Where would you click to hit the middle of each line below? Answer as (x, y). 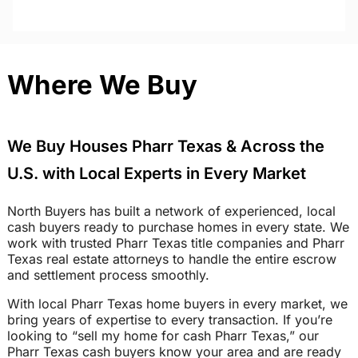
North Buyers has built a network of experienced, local (171, 211)
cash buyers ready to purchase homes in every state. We (178, 227)
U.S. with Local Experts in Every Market (156, 174)
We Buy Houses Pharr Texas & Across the (165, 147)
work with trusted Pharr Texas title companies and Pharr (175, 243)
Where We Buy (102, 85)
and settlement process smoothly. (108, 275)
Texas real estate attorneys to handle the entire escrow (171, 259)
